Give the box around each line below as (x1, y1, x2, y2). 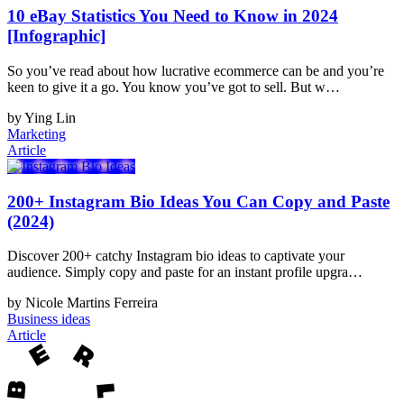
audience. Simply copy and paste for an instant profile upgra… (7, 264, 363, 280)
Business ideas (7, 311, 90, 327)
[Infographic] (7, 26, 106, 46)
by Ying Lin (7, 109, 76, 125)
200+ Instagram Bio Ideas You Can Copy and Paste (7, 191, 390, 211)
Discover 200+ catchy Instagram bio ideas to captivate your (7, 248, 344, 264)
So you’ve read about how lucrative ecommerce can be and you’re (7, 62, 384, 78)
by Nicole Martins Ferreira (7, 295, 158, 311)
